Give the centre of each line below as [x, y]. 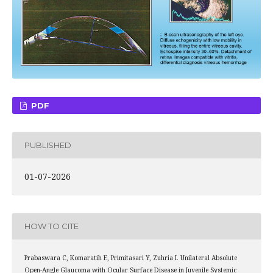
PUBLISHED [48, 145]
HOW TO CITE [51, 226]
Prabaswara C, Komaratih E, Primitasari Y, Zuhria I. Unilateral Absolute [130, 257]
